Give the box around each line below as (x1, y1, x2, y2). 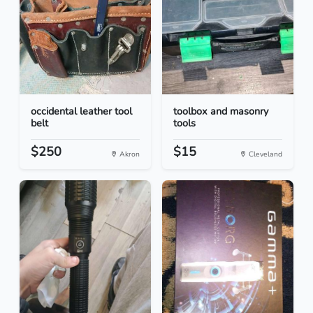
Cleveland (247, 149, 282, 160)
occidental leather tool (31, 104, 132, 119)
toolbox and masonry (173, 104, 268, 119)
